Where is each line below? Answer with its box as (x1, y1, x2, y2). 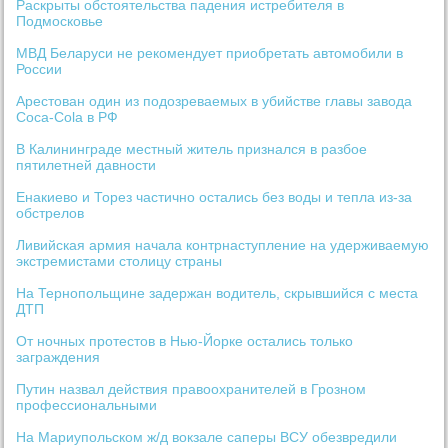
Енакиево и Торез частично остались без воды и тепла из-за (16, 189, 413, 206)
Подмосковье (16, 13, 104, 30)
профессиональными (16, 397, 158, 414)
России (16, 61, 63, 78)
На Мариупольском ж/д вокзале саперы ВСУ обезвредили (16, 429, 398, 446)
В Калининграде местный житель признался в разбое (16, 141, 368, 158)
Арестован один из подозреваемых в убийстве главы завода (16, 93, 413, 110)
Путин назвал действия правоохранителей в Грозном (16, 381, 367, 398)
